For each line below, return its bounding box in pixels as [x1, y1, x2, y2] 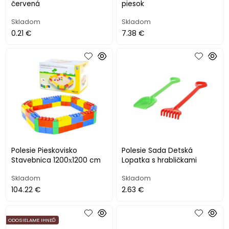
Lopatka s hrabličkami [122, 155, 197, 166]
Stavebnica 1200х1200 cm [11, 155, 101, 166]
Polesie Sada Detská [122, 146, 193, 156]
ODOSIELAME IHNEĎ [8, 216, 56, 223]
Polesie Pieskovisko [11, 146, 78, 156]
